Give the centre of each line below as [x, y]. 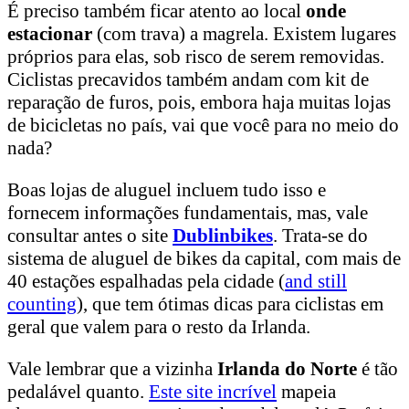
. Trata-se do [320, 236]
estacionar [50, 34]
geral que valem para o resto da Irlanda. [159, 327]
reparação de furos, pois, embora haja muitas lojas [199, 103]
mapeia [306, 392]
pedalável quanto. [78, 392]
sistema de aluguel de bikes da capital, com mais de [204, 259]
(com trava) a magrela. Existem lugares [244, 34]
